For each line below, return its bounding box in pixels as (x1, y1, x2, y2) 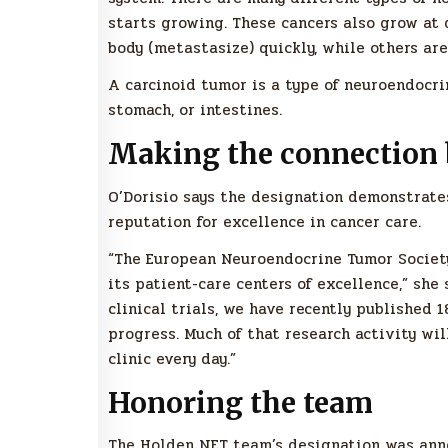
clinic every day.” (108, 346, 236, 371)
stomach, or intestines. (108, 98, 282, 123)
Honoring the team (108, 384, 373, 421)
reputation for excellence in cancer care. (108, 209, 421, 234)
